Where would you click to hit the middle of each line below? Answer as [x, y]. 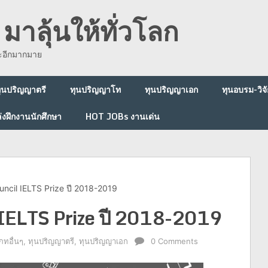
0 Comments [174, 241]
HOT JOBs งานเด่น [123, 116]
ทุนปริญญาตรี [51, 241]
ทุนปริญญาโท [95, 89]
